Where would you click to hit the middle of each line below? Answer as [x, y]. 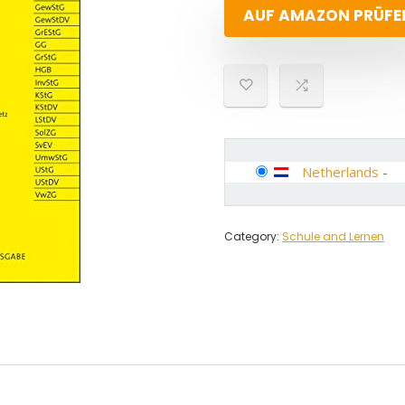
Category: [253, 236]
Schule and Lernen [333, 236]
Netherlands [340, 172]
